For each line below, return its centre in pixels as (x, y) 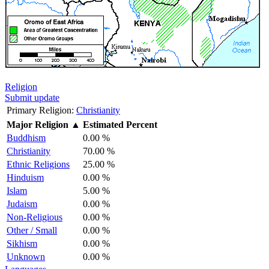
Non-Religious (35, 217)
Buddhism (26, 138)
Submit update (32, 97)
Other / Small (32, 230)
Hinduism (25, 177)
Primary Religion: (40, 110)
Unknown (26, 256)
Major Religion (38, 124)
